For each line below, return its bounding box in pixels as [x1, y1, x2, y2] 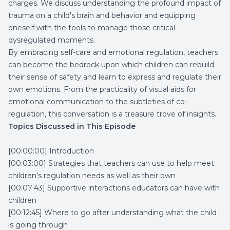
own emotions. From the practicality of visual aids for [8, 85, 196, 94]
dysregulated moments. [8, 35, 97, 45]
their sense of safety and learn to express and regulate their [8, 72, 221, 82]
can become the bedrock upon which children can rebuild [8, 60, 214, 69]
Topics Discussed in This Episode [8, 122, 136, 131]
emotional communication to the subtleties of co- [8, 97, 187, 106]
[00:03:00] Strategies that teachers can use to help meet [8, 159, 214, 168]
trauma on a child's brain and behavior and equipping [8, 11, 196, 20]
